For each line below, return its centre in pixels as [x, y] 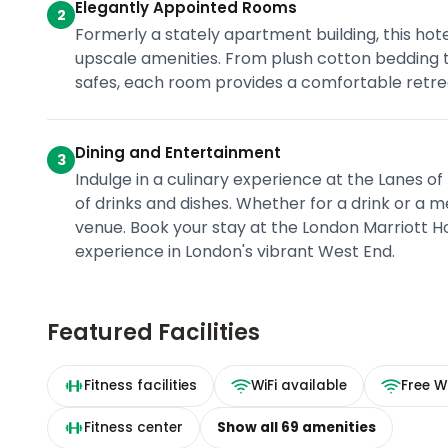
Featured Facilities [154, 333]
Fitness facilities [141, 386]
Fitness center [134, 428]
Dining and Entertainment [178, 153]
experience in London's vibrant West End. [235, 252]
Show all [249, 428]
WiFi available [299, 386]
